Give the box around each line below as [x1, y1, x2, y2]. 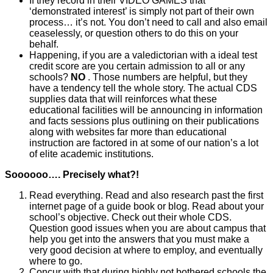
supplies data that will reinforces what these [29, 93, 217, 104]
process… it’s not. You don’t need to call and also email [29, 16, 268, 27]
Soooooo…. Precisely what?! [5, 169, 139, 180]
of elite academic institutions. [29, 148, 154, 159]
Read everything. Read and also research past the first [29, 190, 263, 200]
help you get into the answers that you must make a [29, 233, 249, 244]
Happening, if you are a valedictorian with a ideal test [29, 49, 257, 60]
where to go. [29, 255, 82, 266]
